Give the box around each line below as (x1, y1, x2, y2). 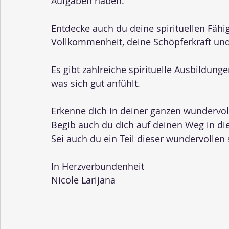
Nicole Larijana (51, 174, 116, 186)
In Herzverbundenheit (51, 160, 144, 172)
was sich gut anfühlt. (51, 77, 140, 89)
